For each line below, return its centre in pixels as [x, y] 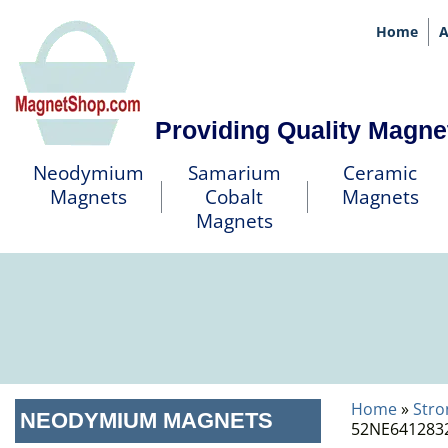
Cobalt [234, 197]
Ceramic [380, 173]
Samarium [234, 173]
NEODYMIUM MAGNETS [146, 420]
